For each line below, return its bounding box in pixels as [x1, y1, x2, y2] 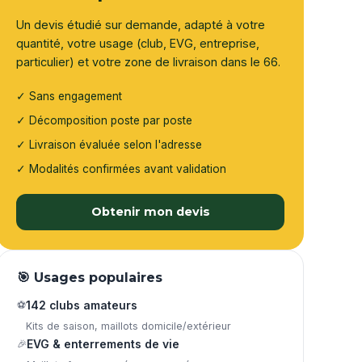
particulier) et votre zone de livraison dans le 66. [16, 55, 280, 69]
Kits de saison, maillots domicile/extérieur [26, 320, 231, 333]
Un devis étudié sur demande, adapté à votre [16, 18, 265, 32]
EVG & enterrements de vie [27, 338, 179, 351]
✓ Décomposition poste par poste [16, 114, 192, 128]
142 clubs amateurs [26, 299, 137, 313]
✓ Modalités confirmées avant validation [16, 162, 226, 176]
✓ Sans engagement [16, 90, 122, 103]
